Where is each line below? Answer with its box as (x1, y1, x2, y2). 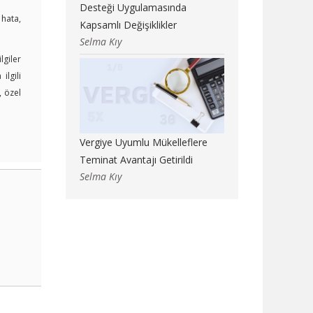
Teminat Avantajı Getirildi (79, 152, 193, 166)
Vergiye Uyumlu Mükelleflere (79, 135, 208, 149)
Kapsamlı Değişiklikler (79, 18, 177, 32)
